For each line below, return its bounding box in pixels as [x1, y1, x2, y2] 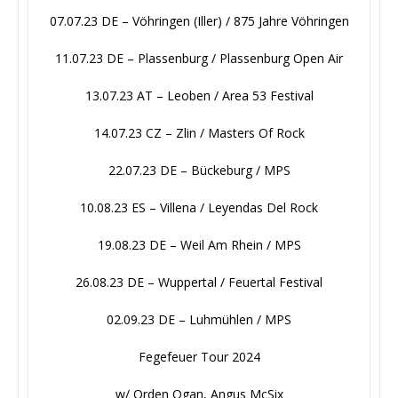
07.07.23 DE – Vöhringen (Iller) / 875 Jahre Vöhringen [49, 12, 349, 30]
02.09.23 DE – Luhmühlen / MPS [107, 311, 291, 329]
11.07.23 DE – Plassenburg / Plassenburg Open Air [55, 50, 343, 68]
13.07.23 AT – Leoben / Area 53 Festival [84, 87, 314, 105]
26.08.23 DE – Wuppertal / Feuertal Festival [76, 274, 322, 291]
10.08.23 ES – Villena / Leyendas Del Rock [80, 199, 318, 217]
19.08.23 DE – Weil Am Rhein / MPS [97, 236, 301, 254]
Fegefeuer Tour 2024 [138, 348, 260, 366]
